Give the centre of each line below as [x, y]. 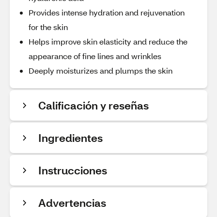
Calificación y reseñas [93, 105]
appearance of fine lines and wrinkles [95, 56]
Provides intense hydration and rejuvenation [107, 12]
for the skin [48, 27]
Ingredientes [70, 138]
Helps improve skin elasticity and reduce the [108, 41]
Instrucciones [73, 170]
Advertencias [72, 203]
